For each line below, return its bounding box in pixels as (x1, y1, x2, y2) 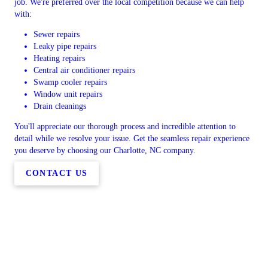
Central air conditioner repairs (33, 66, 135, 75)
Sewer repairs (33, 30, 80, 39)
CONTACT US (25, 168, 88, 178)
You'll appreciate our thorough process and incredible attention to (14, 122, 236, 131)
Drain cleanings (33, 102, 86, 111)
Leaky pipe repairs (33, 42, 96, 51)
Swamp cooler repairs (33, 78, 107, 87)
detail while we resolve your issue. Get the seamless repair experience (14, 134, 249, 143)
